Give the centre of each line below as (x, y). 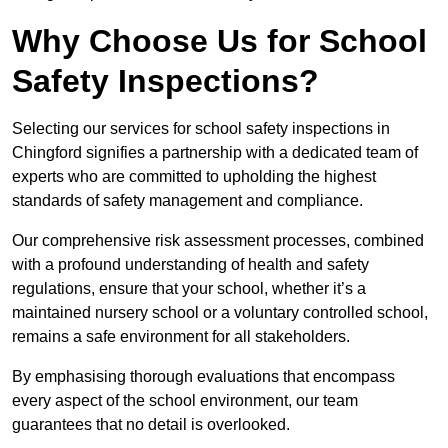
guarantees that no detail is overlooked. (153, 425)
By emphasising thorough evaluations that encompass (203, 377)
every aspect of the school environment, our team (185, 401)
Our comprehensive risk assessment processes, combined (218, 241)
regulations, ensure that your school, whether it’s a (189, 289)
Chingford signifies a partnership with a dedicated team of (215, 153)
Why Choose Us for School (219, 41)
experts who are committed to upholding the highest (194, 177)
